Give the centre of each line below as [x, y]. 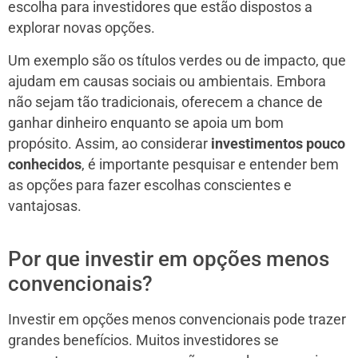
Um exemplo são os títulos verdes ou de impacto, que [177, 61]
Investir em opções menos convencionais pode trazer [177, 320]
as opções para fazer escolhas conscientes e [150, 186]
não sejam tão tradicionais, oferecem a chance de [165, 103]
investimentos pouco [278, 144]
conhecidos [45, 165]
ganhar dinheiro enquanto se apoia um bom [146, 123]
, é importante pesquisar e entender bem [210, 165]
